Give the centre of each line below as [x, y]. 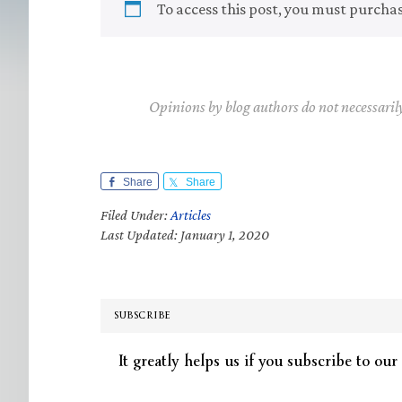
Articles [191, 215]
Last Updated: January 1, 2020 [185, 235]
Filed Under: [135, 215]
